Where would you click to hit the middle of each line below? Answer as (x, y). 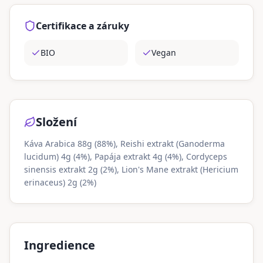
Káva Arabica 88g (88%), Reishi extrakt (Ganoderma (124, 144)
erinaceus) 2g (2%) (60, 182)
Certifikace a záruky (82, 26)
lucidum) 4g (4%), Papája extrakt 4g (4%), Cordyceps (126, 156)
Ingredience (60, 245)
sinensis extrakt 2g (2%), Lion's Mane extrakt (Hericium (131, 169)
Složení (56, 122)
